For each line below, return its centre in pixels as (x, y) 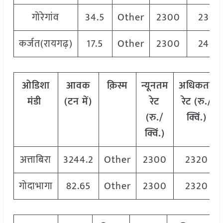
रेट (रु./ (197, 102)
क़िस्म (117, 86)
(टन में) (78, 102)
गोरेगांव (46, 18)
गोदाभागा (36, 186)
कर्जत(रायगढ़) (46, 44)
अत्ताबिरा (36, 160)
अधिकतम (197, 86)
